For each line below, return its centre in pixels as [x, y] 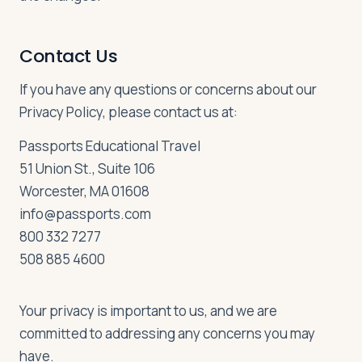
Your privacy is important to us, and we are [148, 311]
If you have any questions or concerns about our [168, 89]
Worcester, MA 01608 [84, 191]
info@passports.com [85, 214]
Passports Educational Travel [110, 146]
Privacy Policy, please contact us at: [128, 112]
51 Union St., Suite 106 [87, 168]
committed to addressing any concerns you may [167, 333]
